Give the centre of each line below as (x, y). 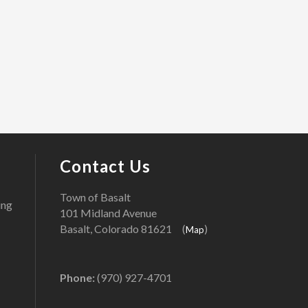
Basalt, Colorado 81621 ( (123, 229)
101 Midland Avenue (108, 213)
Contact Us (105, 166)
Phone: (77, 278)
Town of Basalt (95, 197)
